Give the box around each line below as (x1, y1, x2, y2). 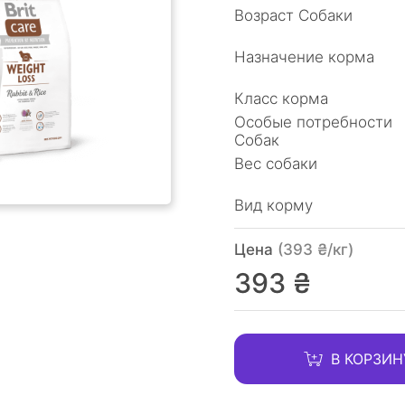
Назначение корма (234, 48, 374, 66)
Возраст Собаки (234, 6, 353, 24)
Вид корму (234, 196, 313, 214)
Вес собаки (234, 155, 317, 173)
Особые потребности (234, 113, 392, 131)
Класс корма (234, 89, 328, 108)
